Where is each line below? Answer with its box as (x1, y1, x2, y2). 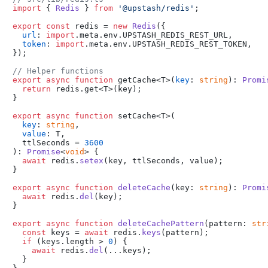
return (22, 84, 51, 93)
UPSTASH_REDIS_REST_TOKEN (132, 39, 247, 48)
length (65, 236, 94, 246)
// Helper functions (13, 66, 103, 75)
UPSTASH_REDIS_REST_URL (123, 30, 228, 39)
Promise (27, 147, 60, 156)
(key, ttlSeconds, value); (103, 156, 223, 165)
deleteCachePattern (118, 218, 204, 228)
